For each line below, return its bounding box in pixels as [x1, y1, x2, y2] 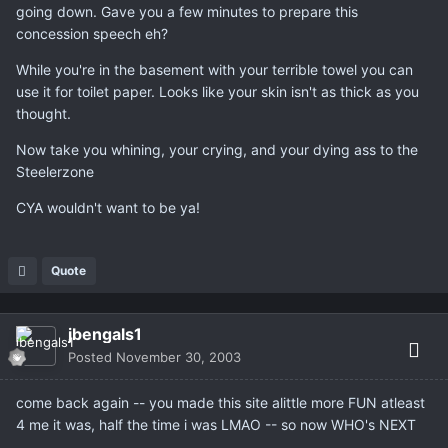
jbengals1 [68, 324, 142, 345]
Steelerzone [16, 163, 94, 181]
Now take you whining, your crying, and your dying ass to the [16, 141, 418, 159]
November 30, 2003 [116, 349, 241, 366]
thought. [16, 105, 71, 123]
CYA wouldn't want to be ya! [16, 199, 200, 217]
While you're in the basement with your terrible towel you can [16, 61, 413, 79]
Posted [68, 349, 116, 366]
